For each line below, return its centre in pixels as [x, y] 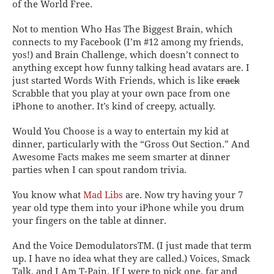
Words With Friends [108, 80]
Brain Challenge [90, 55]
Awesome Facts [46, 157]
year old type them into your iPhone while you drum [128, 208]
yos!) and [33, 55]
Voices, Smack [220, 258]
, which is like [185, 80]
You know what [48, 195]
